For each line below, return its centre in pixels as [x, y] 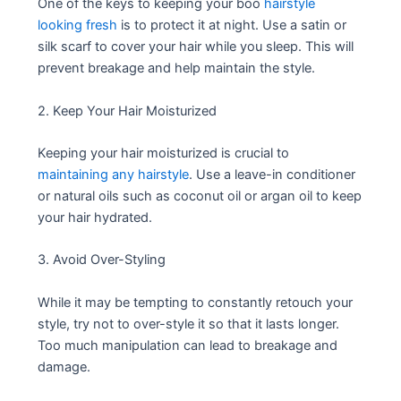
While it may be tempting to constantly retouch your [196, 302]
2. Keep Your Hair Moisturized [128, 111]
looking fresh [78, 26]
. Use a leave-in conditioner [273, 175]
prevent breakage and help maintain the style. [177, 68]
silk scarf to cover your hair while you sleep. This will [196, 47]
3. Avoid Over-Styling [102, 260]
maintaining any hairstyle [114, 175]
